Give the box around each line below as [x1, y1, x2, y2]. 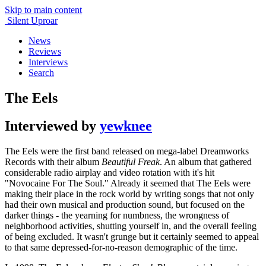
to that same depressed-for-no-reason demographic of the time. [5, 242, 237, 252]
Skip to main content [5, 5, 82, 15]
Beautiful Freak [102, 156, 160, 167]
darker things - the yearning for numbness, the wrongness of [5, 210, 229, 220]
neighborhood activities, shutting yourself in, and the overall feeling [5, 220, 256, 231]
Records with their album [5, 156, 102, 167]
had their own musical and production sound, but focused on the [5, 199, 245, 210]
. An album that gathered [160, 156, 252, 167]
